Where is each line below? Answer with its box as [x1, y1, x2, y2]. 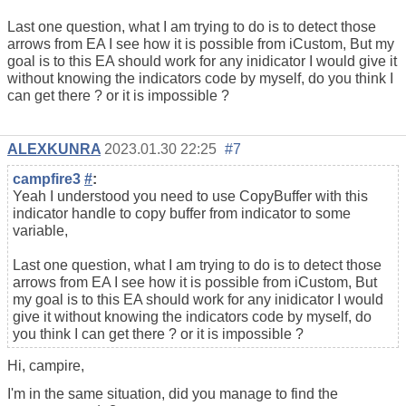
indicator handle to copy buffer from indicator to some [13, 206, 351, 222]
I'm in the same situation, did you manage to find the [7, 386, 338, 402]
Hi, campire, [7, 358, 84, 374]
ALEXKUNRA [7, 141, 101, 158]
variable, [13, 223, 68, 239]
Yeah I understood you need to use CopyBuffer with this [13, 188, 368, 205]
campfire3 [13, 171, 84, 188]
